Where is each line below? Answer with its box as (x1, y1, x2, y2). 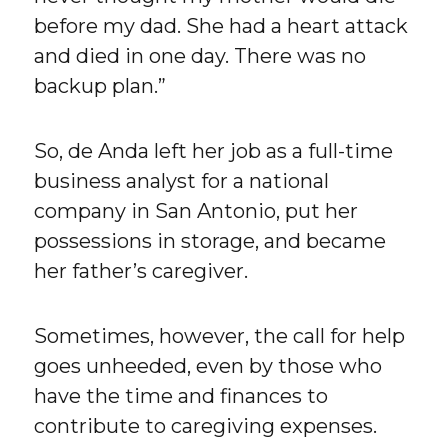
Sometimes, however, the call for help (34, 324, 406, 349)
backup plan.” (34, 74, 167, 99)
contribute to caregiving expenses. (34, 414, 378, 439)
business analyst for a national (34, 169, 330, 194)
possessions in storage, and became (34, 229, 387, 254)
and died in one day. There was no (34, 44, 367, 69)
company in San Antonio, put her (34, 199, 359, 224)
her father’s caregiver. (34, 259, 249, 284)
